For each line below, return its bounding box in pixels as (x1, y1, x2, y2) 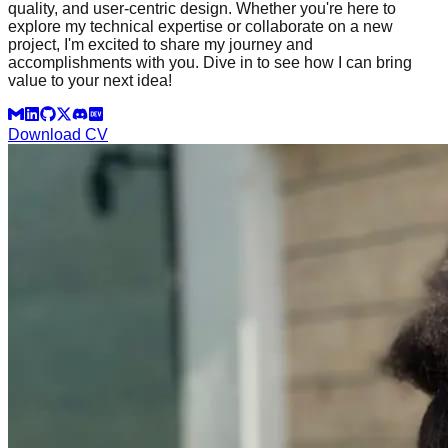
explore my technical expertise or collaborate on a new (8, 17, 393, 35)
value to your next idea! (8, 71, 172, 89)
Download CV (8, 125, 108, 143)
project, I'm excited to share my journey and (8, 35, 313, 53)
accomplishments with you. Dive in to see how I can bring (8, 53, 412, 71)
